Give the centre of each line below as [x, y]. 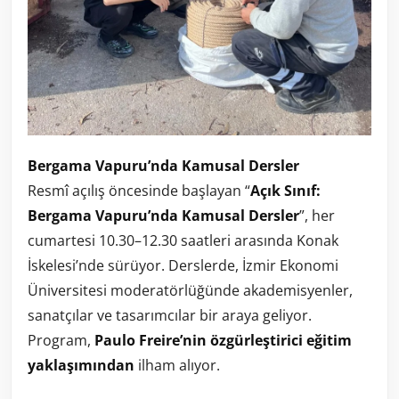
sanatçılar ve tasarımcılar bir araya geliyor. [170, 316]
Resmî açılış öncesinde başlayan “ [139, 191]
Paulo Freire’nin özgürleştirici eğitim [223, 341]
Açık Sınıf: [285, 191]
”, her [317, 216]
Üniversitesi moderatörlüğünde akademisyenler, [190, 291]
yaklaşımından [81, 366]
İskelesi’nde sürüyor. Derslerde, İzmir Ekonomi [183, 266]
